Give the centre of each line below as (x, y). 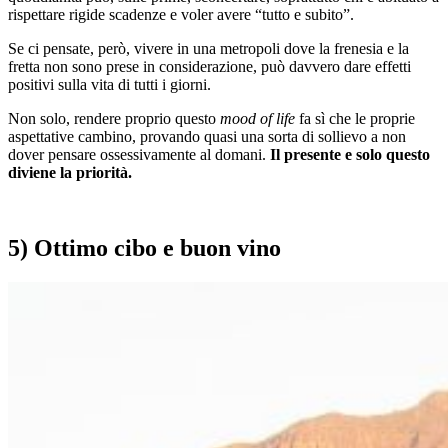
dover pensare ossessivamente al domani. (139, 154)
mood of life (257, 118)
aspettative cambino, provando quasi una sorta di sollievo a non (207, 136)
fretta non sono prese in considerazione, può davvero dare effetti (209, 66)
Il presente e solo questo (350, 154)
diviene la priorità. (70, 172)
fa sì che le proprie (355, 118)
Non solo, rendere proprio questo (114, 118)
